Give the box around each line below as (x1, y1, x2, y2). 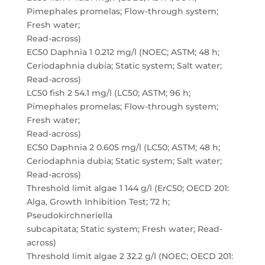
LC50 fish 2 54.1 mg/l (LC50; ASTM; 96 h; (26, 88, 190, 98)
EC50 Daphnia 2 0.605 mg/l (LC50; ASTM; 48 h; (26, 142, 220, 153)
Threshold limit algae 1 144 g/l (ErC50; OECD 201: (26, 183, 229, 193)
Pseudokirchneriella (26, 210, 112, 221)
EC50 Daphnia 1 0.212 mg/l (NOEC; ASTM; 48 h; (26, 47, 219, 57)
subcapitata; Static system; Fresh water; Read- (26, 224, 222, 234)
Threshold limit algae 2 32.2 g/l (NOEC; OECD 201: (26, 251, 233, 261)
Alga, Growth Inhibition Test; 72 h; (26, 196, 170, 207)
